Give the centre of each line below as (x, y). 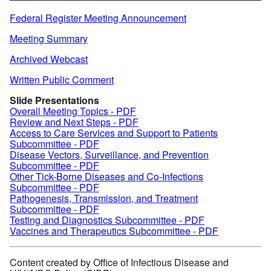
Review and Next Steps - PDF (74, 122)
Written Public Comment (62, 79)
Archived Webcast (49, 59)
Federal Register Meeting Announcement (98, 18)
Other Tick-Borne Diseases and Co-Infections (106, 176)
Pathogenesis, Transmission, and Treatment (104, 198)
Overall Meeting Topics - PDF (73, 111)
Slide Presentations (54, 100)
